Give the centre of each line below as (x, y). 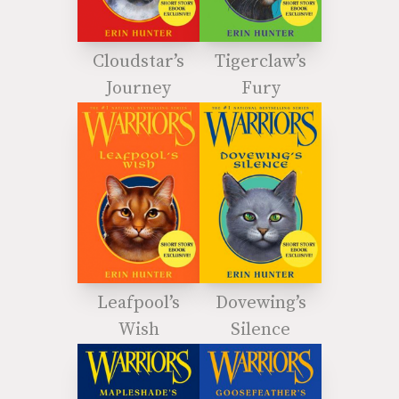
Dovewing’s (261, 304)
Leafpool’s (138, 304)
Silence (261, 330)
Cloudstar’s (138, 62)
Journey (138, 89)
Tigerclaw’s (261, 62)
